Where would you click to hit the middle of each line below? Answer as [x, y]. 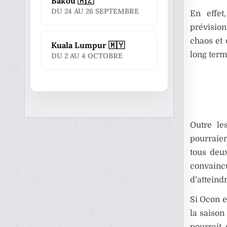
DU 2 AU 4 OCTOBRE [87, 56]
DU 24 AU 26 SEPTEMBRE [95, 11]
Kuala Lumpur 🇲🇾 [88, 45]
